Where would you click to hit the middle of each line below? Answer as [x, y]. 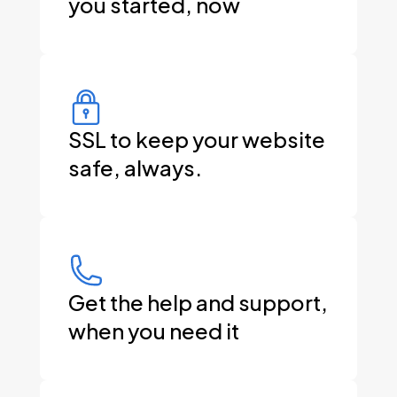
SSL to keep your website [196, 139]
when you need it [153, 330]
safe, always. [135, 167]
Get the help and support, [198, 302]
